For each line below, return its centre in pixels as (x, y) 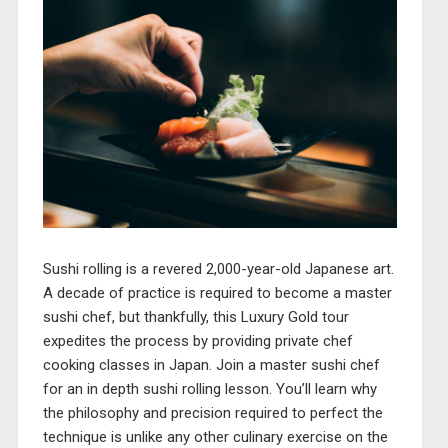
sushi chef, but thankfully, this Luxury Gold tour (195, 317)
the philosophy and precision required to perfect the (212, 413)
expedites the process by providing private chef (197, 341)
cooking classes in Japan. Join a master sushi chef (211, 365)
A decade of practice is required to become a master (217, 293)
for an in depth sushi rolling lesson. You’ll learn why (209, 389)
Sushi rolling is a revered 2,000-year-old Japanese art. (218, 269)
